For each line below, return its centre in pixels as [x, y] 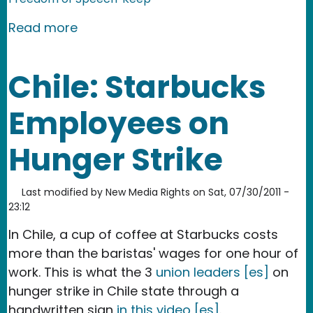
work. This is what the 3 [82, 272]
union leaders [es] [212, 272]
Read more [43, 27]
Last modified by [62, 192]
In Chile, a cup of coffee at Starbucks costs [143, 234]
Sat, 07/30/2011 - [249, 192]
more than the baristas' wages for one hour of [153, 253]
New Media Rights [148, 192]
